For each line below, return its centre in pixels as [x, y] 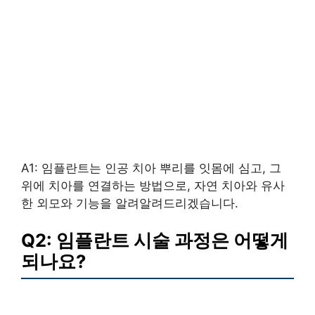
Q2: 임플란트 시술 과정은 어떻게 [155, 240]
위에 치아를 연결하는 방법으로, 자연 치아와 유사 [153, 185]
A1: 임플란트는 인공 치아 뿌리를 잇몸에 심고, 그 [151, 168]
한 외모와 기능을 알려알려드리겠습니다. [130, 203]
